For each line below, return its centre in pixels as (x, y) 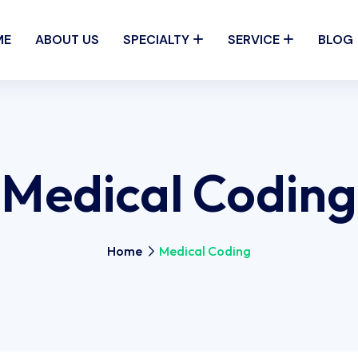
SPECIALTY (156, 40)
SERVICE (254, 40)
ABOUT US (67, 40)
